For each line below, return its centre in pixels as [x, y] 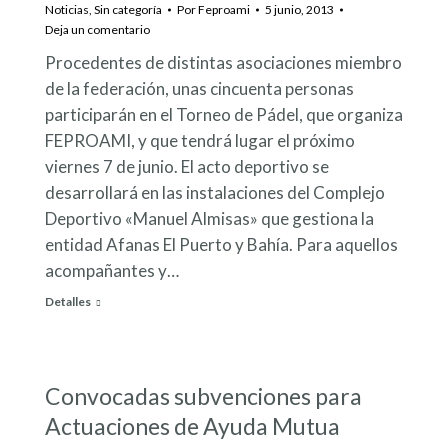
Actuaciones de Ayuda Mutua [192, 426]
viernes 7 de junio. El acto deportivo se [187, 167]
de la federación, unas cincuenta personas [199, 89]
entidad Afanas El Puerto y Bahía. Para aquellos [221, 245]
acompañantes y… [112, 271]
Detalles [68, 302]
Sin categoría [128, 10]
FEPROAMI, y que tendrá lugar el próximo [200, 141]
